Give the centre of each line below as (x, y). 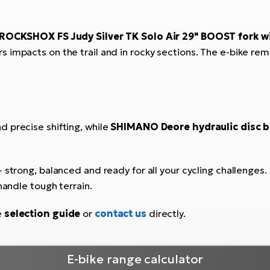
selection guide (42, 213)
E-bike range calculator (135, 259)
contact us (120, 213)
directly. (166, 213)
